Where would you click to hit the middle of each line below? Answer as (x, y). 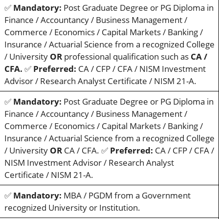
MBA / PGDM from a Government (126, 196)
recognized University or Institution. (72, 208)
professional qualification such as (126, 57)
